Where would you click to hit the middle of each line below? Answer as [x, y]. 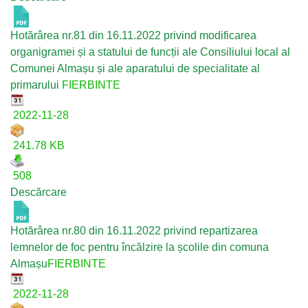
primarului [36, 85]
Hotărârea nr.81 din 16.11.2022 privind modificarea [133, 35]
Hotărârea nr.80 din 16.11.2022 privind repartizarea [134, 231]
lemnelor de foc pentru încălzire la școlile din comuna [140, 247]
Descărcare [38, 192]
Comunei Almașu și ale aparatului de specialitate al [135, 68]
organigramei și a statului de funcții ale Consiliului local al [150, 52]
